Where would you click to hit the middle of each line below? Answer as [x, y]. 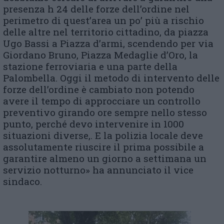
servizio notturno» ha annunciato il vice [98, 170]
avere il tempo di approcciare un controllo [102, 101]
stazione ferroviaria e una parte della [90, 66]
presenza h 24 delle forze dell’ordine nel [96, 9]
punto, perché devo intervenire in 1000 [93, 124]
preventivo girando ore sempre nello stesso [105, 112]
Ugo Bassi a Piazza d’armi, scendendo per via [108, 43]
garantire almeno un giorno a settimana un [105, 158]
